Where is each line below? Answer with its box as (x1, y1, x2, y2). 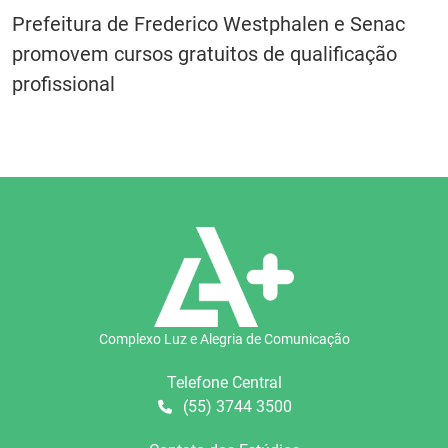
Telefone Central (166, 373, 282, 393)
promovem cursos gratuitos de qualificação (12, 42, 397, 67)
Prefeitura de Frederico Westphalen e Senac (12, 12, 405, 37)
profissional (12, 72, 115, 97)
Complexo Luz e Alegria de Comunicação (98, 331, 350, 348)
